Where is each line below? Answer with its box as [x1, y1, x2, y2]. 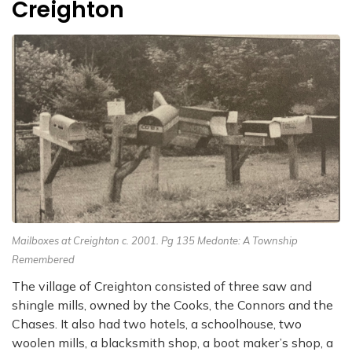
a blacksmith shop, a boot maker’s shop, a [90, 334, 333, 350]
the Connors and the [214, 296, 333, 313]
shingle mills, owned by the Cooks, [12, 296, 214, 313]
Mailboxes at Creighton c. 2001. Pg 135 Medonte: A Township [12, 233, 298, 247]
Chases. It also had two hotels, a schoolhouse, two [12, 315, 302, 332]
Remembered [12, 252, 75, 266]
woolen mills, [12, 334, 90, 350]
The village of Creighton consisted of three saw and [12, 277, 312, 294]
